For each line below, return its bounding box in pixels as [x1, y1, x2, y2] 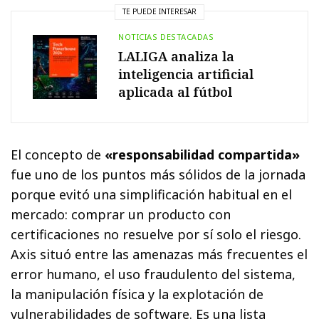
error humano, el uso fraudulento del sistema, [11, 265, 296, 283]
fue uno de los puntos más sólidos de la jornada [11, 165, 306, 183]
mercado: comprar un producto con [11, 205, 231, 223]
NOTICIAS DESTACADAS [118, 31, 214, 42]
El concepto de [11, 145, 105, 163]
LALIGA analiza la [118, 47, 234, 65]
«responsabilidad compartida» [105, 145, 300, 163]
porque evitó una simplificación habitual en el [11, 185, 293, 203]
